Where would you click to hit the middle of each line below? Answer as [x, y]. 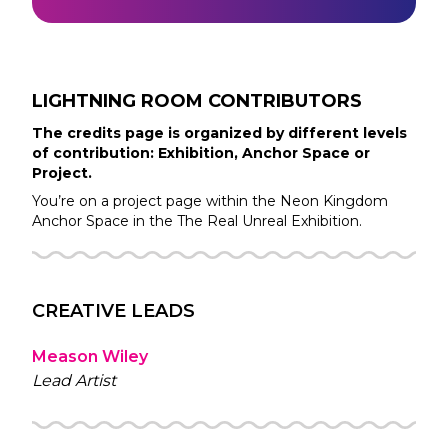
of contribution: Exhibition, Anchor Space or [201, 152]
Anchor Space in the [102, 220]
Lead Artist [74, 380]
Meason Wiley [90, 356]
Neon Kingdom [334, 200]
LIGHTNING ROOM [117, 100]
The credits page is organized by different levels [219, 132]
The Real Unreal [232, 220]
